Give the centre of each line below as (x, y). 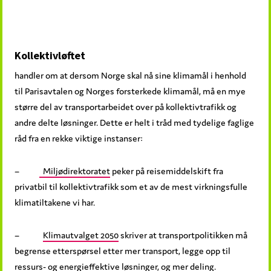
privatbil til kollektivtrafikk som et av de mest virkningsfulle (131, 187)
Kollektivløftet (50, 56)
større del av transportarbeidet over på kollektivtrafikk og (126, 107)
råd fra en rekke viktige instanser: (79, 139)
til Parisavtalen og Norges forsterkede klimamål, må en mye (130, 91)
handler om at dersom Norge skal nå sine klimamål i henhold (131, 76)
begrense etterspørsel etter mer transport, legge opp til (123, 251)
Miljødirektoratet (75, 171)
